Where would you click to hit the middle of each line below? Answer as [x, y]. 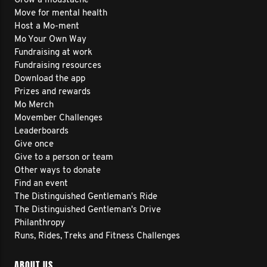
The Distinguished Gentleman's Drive [88, 210]
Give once [34, 145]
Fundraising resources [58, 66]
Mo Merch [34, 105]
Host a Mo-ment [47, 27]
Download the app [50, 79]
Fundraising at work [53, 53]
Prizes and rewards [52, 92]
